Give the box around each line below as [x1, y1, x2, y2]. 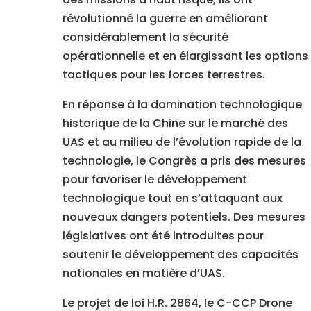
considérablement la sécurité [62, 29, 228, 46]
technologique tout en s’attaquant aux [62, 190, 283, 207]
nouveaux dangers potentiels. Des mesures [62, 209, 305, 226]
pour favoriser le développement [62, 171, 247, 188]
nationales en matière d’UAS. [62, 265, 225, 282]
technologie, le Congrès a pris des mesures [62, 153, 306, 169]
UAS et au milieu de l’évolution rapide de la [62, 134, 301, 151]
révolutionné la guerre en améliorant [62, 10, 268, 27]
